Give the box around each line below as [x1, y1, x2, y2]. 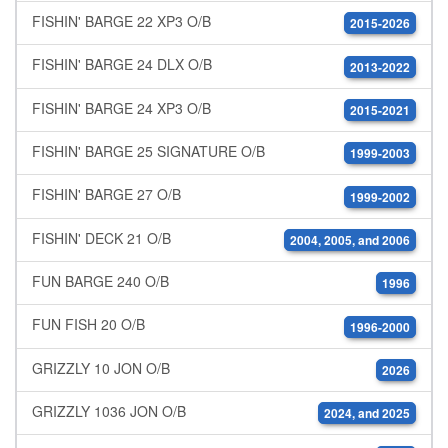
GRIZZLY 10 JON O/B [32, 357, 170, 378]
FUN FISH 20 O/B [32, 314, 145, 335]
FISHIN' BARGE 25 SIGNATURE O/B [32, 141, 265, 162]
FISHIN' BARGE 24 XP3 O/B [32, 97, 211, 118]
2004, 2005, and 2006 [290, 231, 410, 249]
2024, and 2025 [324, 404, 410, 423]
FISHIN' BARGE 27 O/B [32, 184, 181, 205]
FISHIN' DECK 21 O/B [32, 227, 171, 248]
